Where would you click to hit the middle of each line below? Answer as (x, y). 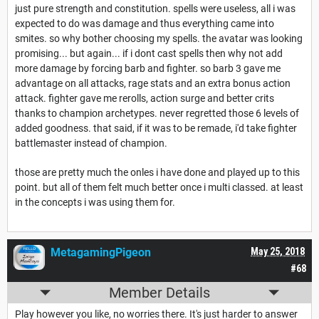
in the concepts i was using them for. (95, 203)
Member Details (159, 293)
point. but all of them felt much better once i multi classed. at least (159, 188)
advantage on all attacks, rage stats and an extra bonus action (153, 84)
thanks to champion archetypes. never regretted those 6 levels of (157, 114)
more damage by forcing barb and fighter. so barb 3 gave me (148, 69)
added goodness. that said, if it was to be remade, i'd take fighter (156, 129)
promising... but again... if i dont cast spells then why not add (149, 54)
